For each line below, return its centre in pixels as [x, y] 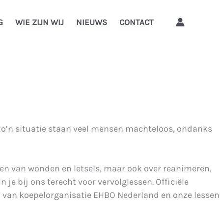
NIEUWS [92, 22]
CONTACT [137, 22]
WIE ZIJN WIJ [40, 22]
